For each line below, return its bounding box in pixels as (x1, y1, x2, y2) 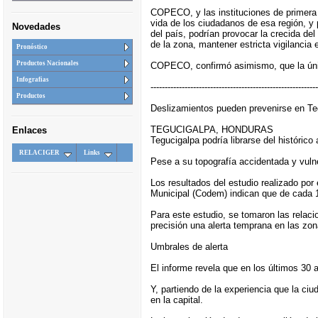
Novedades (11, 21, 60, 32)
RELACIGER (18, 148, 60, 156)
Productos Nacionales (16, 60, 79, 67)
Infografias (16, 76, 49, 84)
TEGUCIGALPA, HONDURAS (150, 124, 273, 135)
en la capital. (150, 294, 203, 305)
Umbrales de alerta (150, 241, 228, 252)
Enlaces (11, 125, 47, 136)
